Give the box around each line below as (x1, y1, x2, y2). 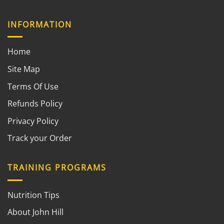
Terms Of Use (7, 80, 58, 92)
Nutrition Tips (7, 189, 59, 200)
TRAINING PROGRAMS (7, 161, 106, 173)
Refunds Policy (7, 98, 62, 109)
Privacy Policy (7, 115, 58, 126)
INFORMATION (7, 18, 72, 30)
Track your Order (7, 132, 72, 144)
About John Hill (7, 206, 63, 218)
